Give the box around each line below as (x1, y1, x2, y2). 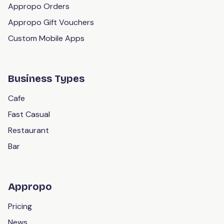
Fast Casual (8, 109, 50, 120)
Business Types (8, 72, 84, 85)
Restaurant (8, 125, 49, 136)
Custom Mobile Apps (8, 33, 84, 44)
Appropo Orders (8, 1, 69, 12)
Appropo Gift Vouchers (8, 17, 94, 28)
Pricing (8, 201, 32, 212)
